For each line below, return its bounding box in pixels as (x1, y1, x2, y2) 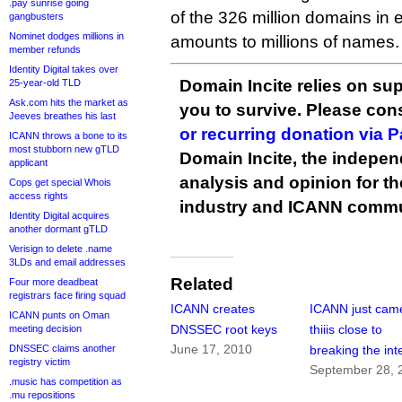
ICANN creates (170, 301, 255, 317)
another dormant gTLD (9, 223, 108, 234)
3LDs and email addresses (9, 257, 126, 267)
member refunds (9, 44, 81, 55)
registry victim (9, 356, 70, 367)
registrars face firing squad (9, 290, 126, 301)
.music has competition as (9, 376, 122, 387)
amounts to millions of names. (170, 32, 399, 51)
